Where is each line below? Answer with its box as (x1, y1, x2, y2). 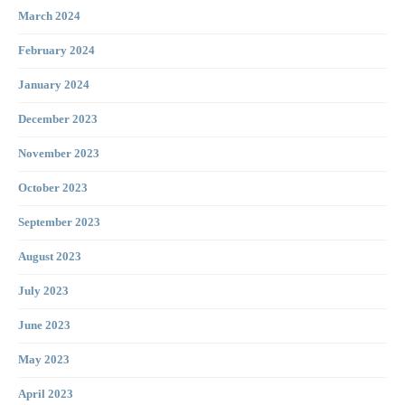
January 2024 (18, 79, 89, 92)
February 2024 (18, 44, 95, 58)
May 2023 (18, 353, 70, 367)
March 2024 (18, 10, 80, 24)
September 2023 (18, 216, 100, 230)
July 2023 (18, 285, 69, 298)
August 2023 (18, 250, 81, 264)
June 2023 (18, 319, 71, 333)
